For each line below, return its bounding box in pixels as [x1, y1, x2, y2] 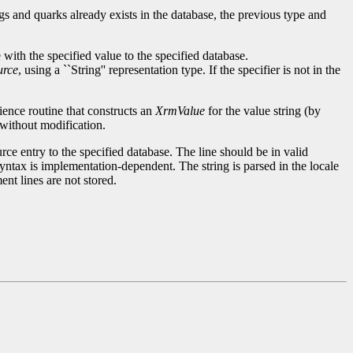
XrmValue [155, 104, 205, 118]
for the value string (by [205, 104, 321, 118]
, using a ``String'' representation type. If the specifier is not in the [18, 63, 340, 77]
